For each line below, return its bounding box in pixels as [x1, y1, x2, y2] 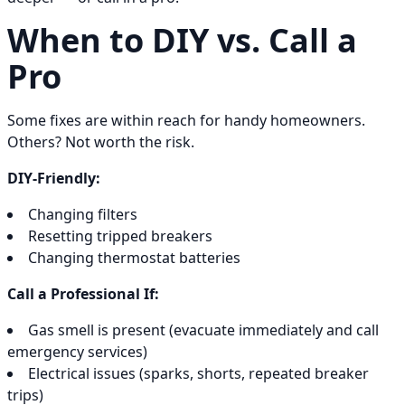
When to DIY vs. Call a [7, 18, 357, 63]
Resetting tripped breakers [28, 226, 212, 247]
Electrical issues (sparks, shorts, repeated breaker [28, 363, 369, 384]
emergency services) [7, 342, 147, 363]
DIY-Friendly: [7, 168, 100, 189]
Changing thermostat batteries [28, 248, 240, 268]
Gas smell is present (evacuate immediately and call [28, 320, 379, 341]
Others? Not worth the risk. [7, 132, 194, 153]
